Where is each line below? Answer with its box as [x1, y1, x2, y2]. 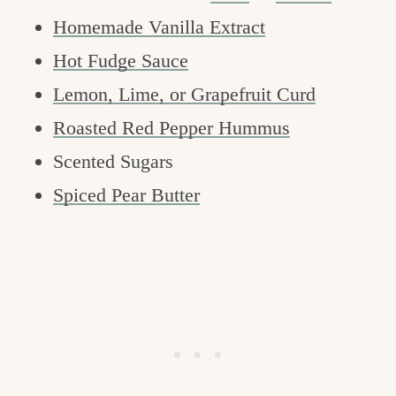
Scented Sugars [53, 150, 173, 173]
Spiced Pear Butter [53, 184, 200, 207]
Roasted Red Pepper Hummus [53, 117, 290, 140]
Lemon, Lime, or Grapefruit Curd [53, 83, 316, 106]
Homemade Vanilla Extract [53, 16, 265, 39]
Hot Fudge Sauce [53, 49, 188, 72]
